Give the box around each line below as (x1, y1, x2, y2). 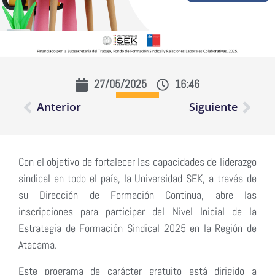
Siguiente (189, 99, 238, 115)
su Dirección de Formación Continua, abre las (18, 187, 257, 202)
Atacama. (18, 237, 57, 252)
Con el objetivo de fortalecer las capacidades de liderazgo (18, 154, 257, 169)
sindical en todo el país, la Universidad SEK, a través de (18, 171, 257, 185)
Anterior (37, 99, 81, 115)
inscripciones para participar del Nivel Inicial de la (18, 204, 257, 219)
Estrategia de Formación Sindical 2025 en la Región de (18, 220, 257, 235)
